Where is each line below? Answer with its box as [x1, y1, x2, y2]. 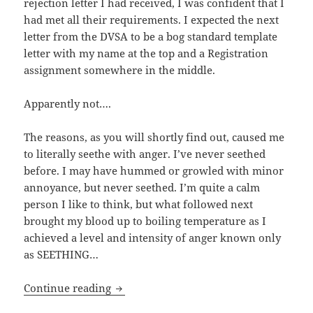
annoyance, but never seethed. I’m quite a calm [24, 180, 261, 194]
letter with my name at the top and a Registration [24, 45, 269, 60]
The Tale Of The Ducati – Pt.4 [113, 279, 257, 294]
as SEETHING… [24, 247, 99, 261]
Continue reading [24, 280, 115, 295]
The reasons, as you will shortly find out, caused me [24, 129, 285, 144]
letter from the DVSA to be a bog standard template [24, 29, 278, 43]
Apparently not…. [24, 96, 112, 110]
